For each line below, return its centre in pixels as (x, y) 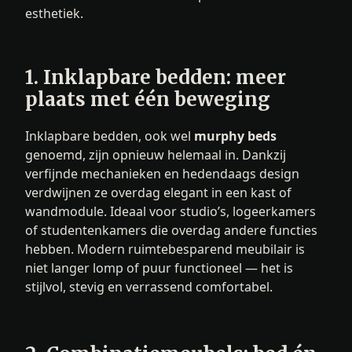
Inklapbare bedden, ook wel (110, 136)
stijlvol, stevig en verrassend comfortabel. (149, 287)
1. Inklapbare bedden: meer (156, 78)
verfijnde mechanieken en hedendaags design (162, 174)
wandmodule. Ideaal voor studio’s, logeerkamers (170, 211)
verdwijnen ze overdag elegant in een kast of (158, 192)
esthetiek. (54, 14)
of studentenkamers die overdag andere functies (171, 230)
